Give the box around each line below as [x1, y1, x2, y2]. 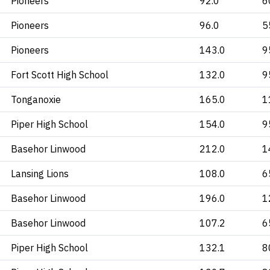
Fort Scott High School [11, 69, 108, 81]
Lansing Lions [11, 168, 69, 180]
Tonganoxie [11, 93, 61, 105]
